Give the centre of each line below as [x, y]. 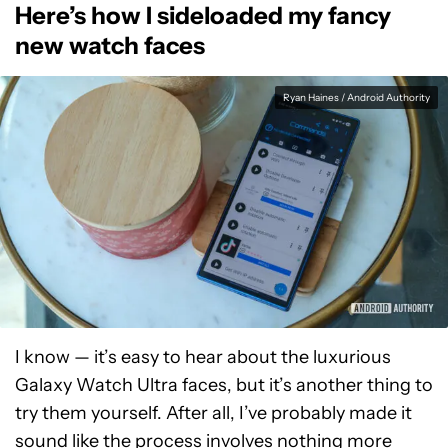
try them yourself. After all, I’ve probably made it [213, 413]
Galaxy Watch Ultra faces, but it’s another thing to [224, 385]
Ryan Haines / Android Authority [356, 97]
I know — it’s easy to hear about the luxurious [203, 357]
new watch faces [110, 45]
